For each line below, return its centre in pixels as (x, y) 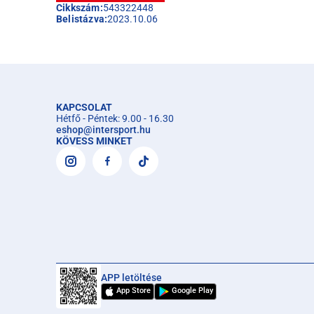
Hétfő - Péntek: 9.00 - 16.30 (115, 119)
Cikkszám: (80, 8)
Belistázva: (82, 19)
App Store (134, 290)
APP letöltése (131, 278)
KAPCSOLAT (84, 108)
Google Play (192, 290)
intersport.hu (122, 130)
